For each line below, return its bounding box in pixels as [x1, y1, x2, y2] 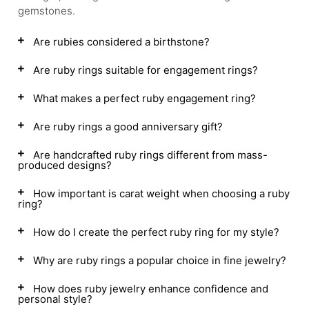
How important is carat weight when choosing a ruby [33, 187, 290, 200]
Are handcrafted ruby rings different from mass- [33, 148, 268, 161]
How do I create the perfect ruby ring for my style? [33, 226, 279, 239]
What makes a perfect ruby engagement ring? [33, 92, 256, 105]
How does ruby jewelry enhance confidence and [33, 282, 268, 295]
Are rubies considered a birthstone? [33, 35, 210, 48]
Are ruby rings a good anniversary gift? [33, 120, 223, 133]
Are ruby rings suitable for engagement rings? [33, 63, 258, 77]
